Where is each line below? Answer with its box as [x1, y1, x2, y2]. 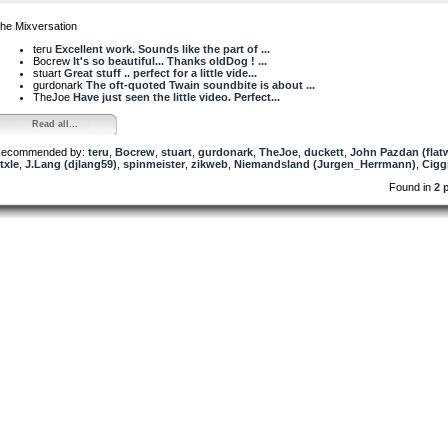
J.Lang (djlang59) [25, 157, 117, 170]
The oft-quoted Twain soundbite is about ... [86, 78, 315, 91]
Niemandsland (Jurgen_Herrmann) [234, 157, 416, 170]
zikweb [191, 157, 228, 170]
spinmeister [123, 157, 185, 170]
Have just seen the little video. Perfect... [73, 90, 280, 103]
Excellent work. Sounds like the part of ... [55, 42, 270, 55]
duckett [304, 145, 344, 158]
